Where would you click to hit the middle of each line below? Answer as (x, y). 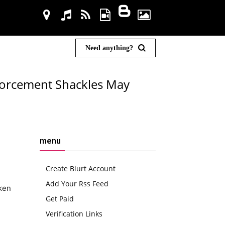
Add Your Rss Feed (77, 183)
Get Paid (60, 198)
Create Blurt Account (81, 168)
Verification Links (74, 213)
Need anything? (109, 48)
